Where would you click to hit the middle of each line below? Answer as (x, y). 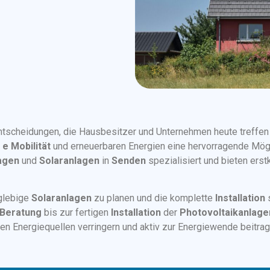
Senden (129, 160)
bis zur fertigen (76, 213)
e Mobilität (27, 146)
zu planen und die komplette (153, 198)
